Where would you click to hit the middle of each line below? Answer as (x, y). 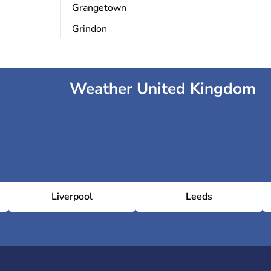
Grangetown (99, 8)
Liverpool (72, 197)
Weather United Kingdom (163, 89)
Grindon (89, 29)
